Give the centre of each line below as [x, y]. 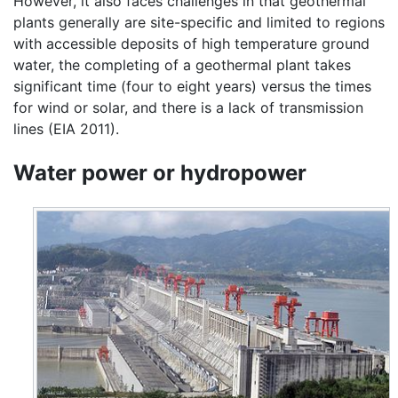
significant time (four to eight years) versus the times [192, 87]
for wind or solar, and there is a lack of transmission [188, 108]
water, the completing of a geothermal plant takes [182, 65]
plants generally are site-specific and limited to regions [199, 23]
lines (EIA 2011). [66, 129]
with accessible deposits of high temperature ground [191, 44]
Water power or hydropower [160, 173]
